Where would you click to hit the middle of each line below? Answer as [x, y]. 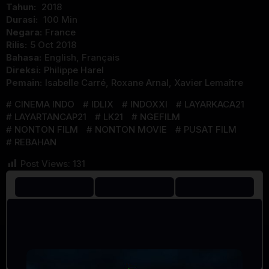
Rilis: [17, 45]
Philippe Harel [74, 70]
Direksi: [23, 70]
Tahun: [22, 7]
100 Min [60, 20]
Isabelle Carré [75, 83]
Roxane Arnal [140, 83]
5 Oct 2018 [53, 45]
